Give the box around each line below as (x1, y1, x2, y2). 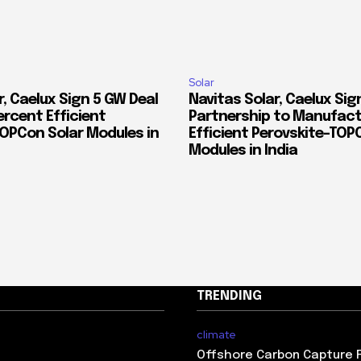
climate (197, 327, 236, 342)
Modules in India (189, 143, 297, 159)
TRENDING (197, 289, 262, 304)
